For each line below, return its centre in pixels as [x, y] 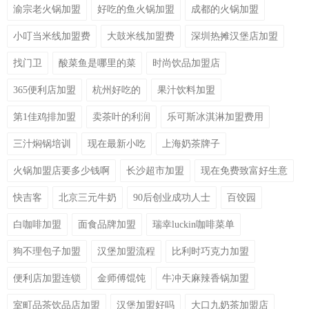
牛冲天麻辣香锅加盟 [206, 279]
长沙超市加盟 [155, 171]
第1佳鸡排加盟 [44, 117]
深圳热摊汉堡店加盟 [235, 37]
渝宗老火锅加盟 [47, 10]
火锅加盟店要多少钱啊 [61, 171]
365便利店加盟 [44, 90]
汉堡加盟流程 [126, 252]
